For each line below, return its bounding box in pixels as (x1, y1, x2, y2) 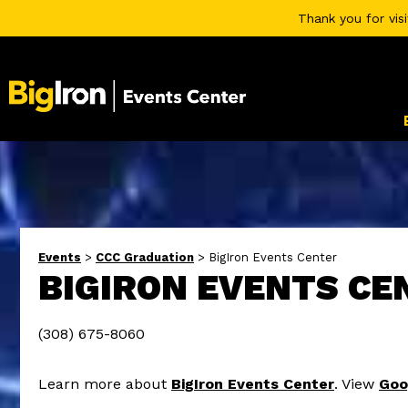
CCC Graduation (96, 250, 194, 264)
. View (334, 375, 379, 393)
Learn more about (38, 375, 171, 393)
